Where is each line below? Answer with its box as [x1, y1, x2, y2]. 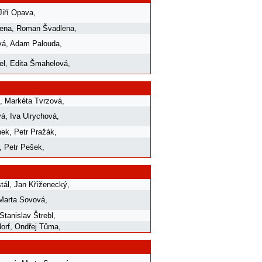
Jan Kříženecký [14, 180, 67, 189]
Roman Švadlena [16, 23, 74, 33]
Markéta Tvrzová [5, 96, 62, 105]
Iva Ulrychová [10, 111, 57, 120]
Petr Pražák [14, 127, 54, 136]
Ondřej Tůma [15, 222, 58, 231]
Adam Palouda [10, 39, 60, 48]
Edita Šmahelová [10, 58, 68, 68]
